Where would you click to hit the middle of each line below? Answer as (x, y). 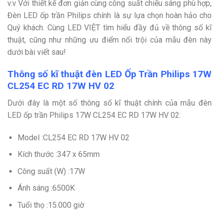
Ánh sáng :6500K (46, 188)
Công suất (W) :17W (51, 171)
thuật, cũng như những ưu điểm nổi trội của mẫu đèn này (109, 40)
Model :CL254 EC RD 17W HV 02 (73, 137)
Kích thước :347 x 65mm (58, 154)
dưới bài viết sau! (37, 52)
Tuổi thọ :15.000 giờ (51, 205)
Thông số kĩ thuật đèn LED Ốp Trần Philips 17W (109, 74)
